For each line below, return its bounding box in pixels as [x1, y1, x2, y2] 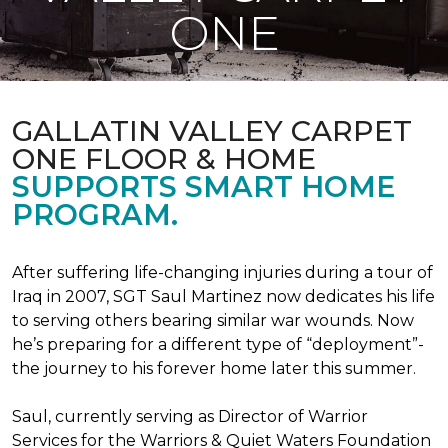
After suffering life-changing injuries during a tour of [12, 263, 433, 282]
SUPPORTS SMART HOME [12, 169, 395, 204]
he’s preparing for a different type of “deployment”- [12, 335, 424, 354]
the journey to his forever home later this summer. [12, 359, 416, 378]
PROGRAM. [12, 197, 178, 232]
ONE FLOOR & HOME [12, 141, 316, 176]
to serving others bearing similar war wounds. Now [12, 311, 414, 330]
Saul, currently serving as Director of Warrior [12, 407, 368, 426]
